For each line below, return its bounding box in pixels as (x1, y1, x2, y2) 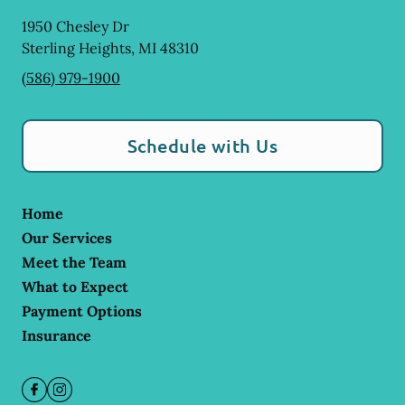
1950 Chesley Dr (22, 17, 129, 35)
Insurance (22, 326, 91, 344)
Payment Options (22, 302, 142, 320)
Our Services (22, 229, 112, 247)
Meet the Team (22, 253, 127, 271)
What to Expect (22, 278, 128, 296)
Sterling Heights (22, 39, 131, 57)
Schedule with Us (127, 134, 278, 157)
